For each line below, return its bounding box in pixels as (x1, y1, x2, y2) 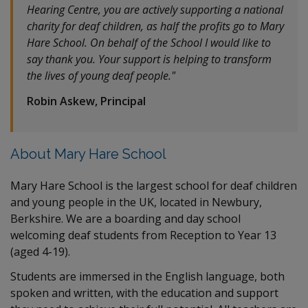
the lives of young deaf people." (27, 68, 175, 83)
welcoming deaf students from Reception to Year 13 (10, 227, 276, 243)
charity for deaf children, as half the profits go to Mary (27, 19, 284, 34)
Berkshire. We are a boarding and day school (10, 210, 241, 226)
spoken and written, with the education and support (10, 285, 278, 301)
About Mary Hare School (10, 145, 166, 162)
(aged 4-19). (10, 243, 70, 259)
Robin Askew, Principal (27, 93, 146, 109)
